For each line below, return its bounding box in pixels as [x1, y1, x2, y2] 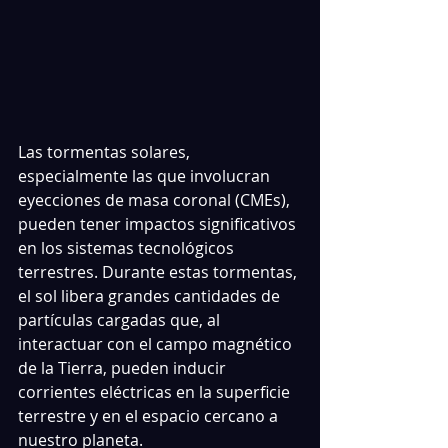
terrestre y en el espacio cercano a [18, 405, 282, 427]
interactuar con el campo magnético [18, 333, 296, 355]
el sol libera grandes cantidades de [18, 285, 284, 307]
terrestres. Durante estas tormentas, [18, 261, 301, 283]
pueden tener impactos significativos [18, 213, 300, 235]
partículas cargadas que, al [18, 309, 224, 331]
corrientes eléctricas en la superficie [18, 381, 294, 403]
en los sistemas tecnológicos [18, 237, 238, 259]
